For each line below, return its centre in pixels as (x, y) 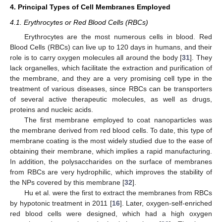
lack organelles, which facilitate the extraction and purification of (111, 68)
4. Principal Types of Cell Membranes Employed (90, 7)
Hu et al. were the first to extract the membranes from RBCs (118, 193)
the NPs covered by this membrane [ (67, 182)
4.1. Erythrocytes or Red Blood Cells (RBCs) (79, 23)
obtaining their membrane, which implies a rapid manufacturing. (111, 151)
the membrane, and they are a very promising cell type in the (111, 78)
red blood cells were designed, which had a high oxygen (111, 213)
